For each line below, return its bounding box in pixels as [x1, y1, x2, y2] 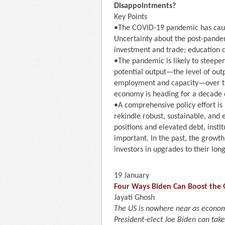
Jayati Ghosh [114, 193, 155, 202]
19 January [114, 171, 149, 180]
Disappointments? [114, 2, 176, 10]
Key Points [114, 13, 147, 21]
